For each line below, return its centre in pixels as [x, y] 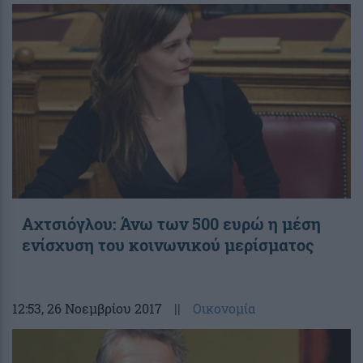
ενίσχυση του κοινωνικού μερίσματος [168, 244]
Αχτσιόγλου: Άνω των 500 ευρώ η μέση [171, 223]
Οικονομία [224, 308]
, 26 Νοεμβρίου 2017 [102, 308]
